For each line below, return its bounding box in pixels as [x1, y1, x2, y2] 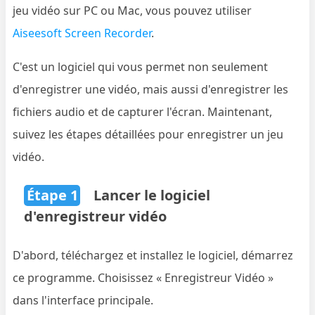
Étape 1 [26, 186, 78, 205]
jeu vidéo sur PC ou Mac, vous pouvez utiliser [13, 3, 252, 19]
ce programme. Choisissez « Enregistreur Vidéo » [13, 270, 274, 286]
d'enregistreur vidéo [24, 207, 167, 226]
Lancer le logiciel [90, 186, 211, 205]
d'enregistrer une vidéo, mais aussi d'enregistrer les [13, 82, 289, 98]
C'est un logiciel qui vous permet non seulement [13, 59, 269, 75]
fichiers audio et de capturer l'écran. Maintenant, [13, 104, 273, 120]
